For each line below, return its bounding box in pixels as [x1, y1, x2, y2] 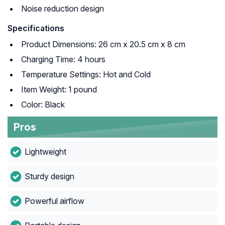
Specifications [8, 23, 64, 34]
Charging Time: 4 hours [21, 54, 105, 65]
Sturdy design [24, 171, 74, 182]
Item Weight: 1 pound [21, 84, 97, 95]
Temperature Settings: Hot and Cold [21, 69, 151, 80]
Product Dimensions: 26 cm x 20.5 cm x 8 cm [21, 39, 185, 50]
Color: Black [21, 99, 65, 110]
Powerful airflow [24, 196, 84, 206]
